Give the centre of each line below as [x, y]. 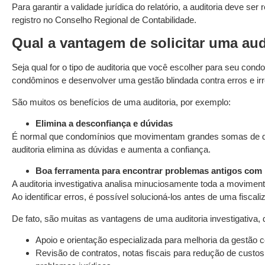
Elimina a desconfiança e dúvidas [104, 123]
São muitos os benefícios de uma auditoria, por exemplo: [121, 102]
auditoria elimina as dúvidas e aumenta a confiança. [111, 149]
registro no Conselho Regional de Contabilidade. [104, 20]
